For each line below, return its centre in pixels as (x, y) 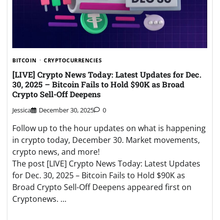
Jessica (22, 110)
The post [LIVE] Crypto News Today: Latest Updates (106, 164)
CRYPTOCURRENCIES (73, 60)
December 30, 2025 (66, 110)
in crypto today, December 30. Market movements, (106, 140)
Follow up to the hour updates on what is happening (109, 128)
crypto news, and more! (56, 152)
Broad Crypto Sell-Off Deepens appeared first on (102, 187)
